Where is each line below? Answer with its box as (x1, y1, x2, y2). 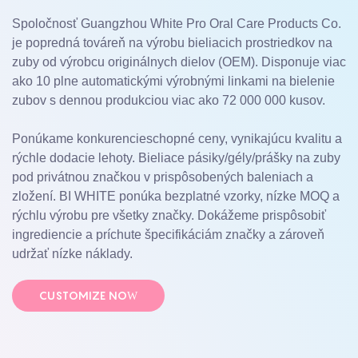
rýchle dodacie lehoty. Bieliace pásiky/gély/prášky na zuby (12, 151, 340, 165)
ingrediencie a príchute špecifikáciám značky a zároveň (12, 228, 324, 242)
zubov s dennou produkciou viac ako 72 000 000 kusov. (12, 93, 325, 108)
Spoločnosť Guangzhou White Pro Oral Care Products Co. (12, 17, 341, 31)
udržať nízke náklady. (12, 247, 133, 261)
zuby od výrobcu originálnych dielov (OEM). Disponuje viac (12, 55, 346, 70)
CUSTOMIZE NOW (39, 288, 137, 303)
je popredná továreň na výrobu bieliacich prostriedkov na (12, 36, 332, 50)
